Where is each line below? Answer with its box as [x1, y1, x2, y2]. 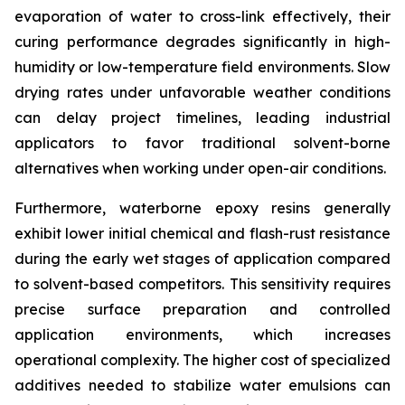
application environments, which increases [14, 325, 391, 344]
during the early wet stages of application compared [14, 250, 391, 268]
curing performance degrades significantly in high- [14, 33, 391, 52]
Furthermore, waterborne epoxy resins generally [14, 199, 391, 218]
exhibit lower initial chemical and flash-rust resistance [14, 224, 391, 243]
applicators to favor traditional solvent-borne [14, 134, 391, 153]
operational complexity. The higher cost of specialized [14, 351, 391, 370]
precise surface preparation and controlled [14, 300, 391, 319]
